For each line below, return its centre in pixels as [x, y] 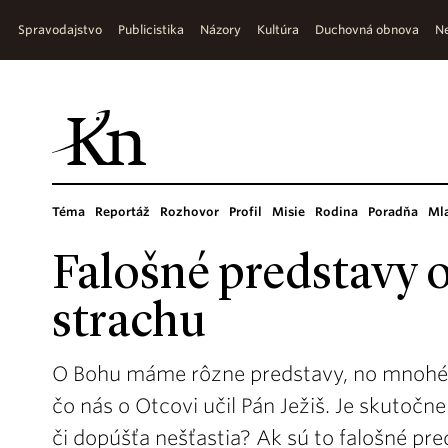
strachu [129, 324]
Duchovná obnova [367, 29]
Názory [220, 29]
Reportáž [122, 211]
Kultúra [278, 29]
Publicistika [151, 29]
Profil [245, 211]
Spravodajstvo [60, 29]
